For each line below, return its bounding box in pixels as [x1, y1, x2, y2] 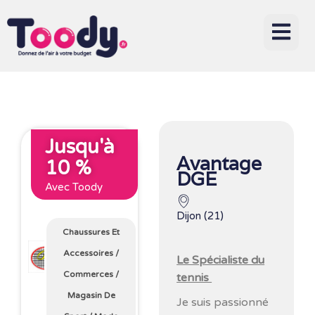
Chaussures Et [63, 227, 120, 238]
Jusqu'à [45, 135, 115, 159]
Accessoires [63, 248, 114, 259]
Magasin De [67, 290, 115, 301]
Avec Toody [45, 181, 103, 193]
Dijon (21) [176, 210, 224, 222]
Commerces [63, 269, 114, 280]
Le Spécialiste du [176, 253, 265, 267]
